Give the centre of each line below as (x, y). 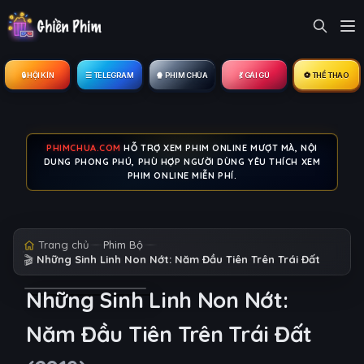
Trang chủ (63, 245)
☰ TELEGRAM (110, 75)
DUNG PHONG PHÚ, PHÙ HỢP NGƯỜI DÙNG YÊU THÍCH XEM (182, 162)
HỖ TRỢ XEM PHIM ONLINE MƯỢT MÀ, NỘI (219, 148)
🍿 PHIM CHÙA (182, 75)
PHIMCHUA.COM (84, 148)
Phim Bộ (123, 245)
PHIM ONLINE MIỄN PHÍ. (182, 175)
